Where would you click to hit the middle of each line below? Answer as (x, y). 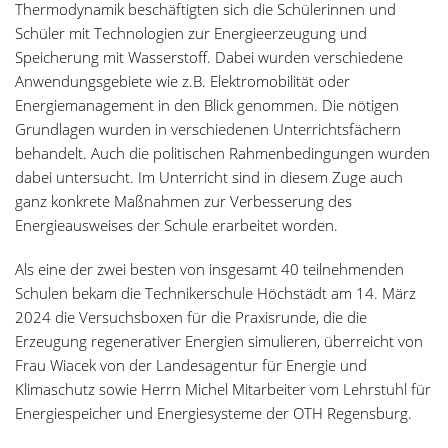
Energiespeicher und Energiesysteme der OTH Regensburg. (213, 412)
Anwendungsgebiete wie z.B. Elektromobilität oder (182, 80)
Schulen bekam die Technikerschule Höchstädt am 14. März (215, 292)
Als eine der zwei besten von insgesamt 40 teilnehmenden (209, 268)
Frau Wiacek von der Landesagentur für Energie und (191, 364)
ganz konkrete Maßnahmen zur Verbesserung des (183, 200)
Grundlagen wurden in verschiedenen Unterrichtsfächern (208, 128)
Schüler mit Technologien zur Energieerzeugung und (191, 32)
